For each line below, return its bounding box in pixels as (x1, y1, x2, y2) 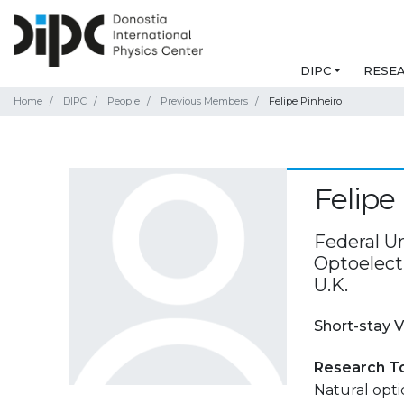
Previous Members (161, 95, 248, 108)
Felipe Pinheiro (269, 95, 342, 108)
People (107, 95, 140, 108)
